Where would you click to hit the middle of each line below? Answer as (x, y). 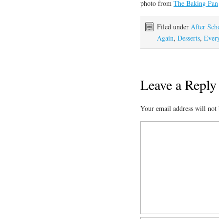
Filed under (174, 26)
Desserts (189, 38)
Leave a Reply (178, 85)
